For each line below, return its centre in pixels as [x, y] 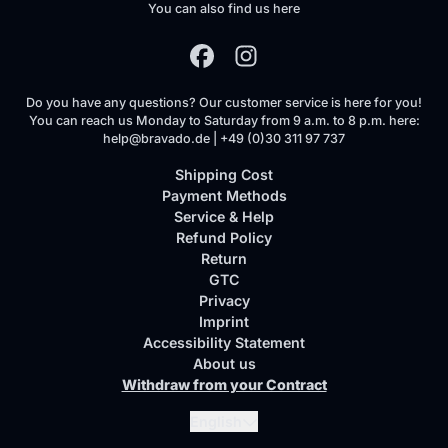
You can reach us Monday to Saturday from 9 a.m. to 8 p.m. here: [224, 120]
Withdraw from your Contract [224, 384]
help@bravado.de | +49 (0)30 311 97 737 [224, 138]
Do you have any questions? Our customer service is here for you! [224, 102]
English [216, 421]
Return [224, 258]
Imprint [224, 321]
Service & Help [224, 216]
